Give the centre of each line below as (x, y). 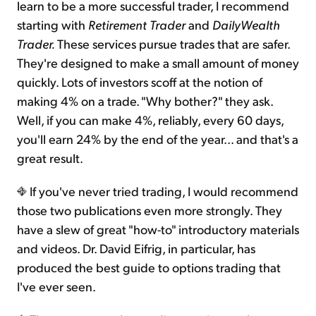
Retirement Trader (138, 25)
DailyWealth (246, 25)
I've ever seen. (56, 286)
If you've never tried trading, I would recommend (163, 191)
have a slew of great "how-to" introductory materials (158, 229)
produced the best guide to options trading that (149, 267)
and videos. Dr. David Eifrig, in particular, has (136, 248)
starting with (53, 25)
